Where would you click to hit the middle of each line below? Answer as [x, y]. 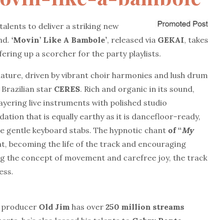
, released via [132, 40]
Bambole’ [89, 40]
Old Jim [55, 207]
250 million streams [145, 207]
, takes [196, 40]
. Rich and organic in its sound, [137, 89]
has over [89, 207]
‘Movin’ [26, 40]
